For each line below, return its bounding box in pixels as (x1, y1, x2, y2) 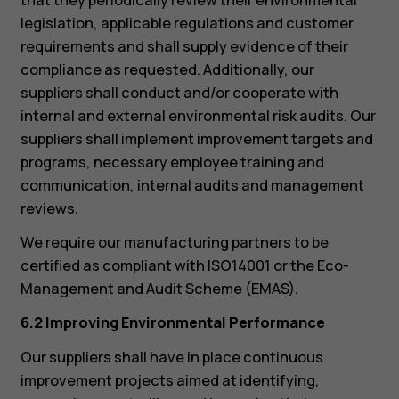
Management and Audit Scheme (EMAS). (20, 279, 298, 299)
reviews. (20, 198, 78, 218)
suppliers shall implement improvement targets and (20, 128, 373, 149)
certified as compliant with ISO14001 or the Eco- (20, 256, 349, 276)
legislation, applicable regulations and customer (20, 12, 354, 33)
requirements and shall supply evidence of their (20, 36, 348, 56)
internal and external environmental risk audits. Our (20, 105, 376, 126)
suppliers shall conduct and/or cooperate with (20, 82, 338, 102)
